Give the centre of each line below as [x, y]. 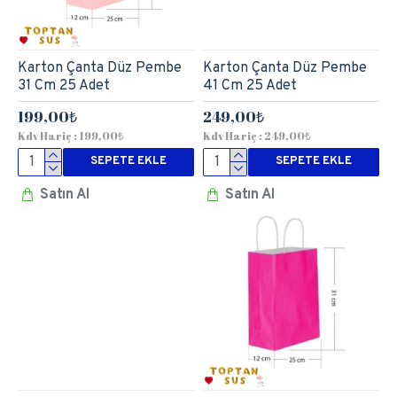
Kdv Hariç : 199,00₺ [71, 135]
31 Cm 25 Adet [64, 86]
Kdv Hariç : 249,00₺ [257, 135]
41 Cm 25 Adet [249, 86]
